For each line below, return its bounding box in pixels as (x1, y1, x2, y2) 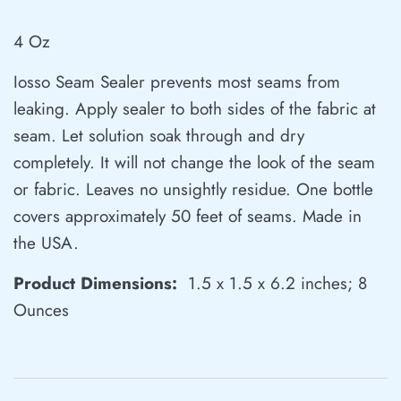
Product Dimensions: (13, 271, 177, 296)
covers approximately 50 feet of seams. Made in (13, 204, 362, 229)
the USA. (13, 231, 79, 256)
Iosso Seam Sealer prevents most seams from (13, 70, 340, 95)
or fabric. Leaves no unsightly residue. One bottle (13, 177, 373, 202)
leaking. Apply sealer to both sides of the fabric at (13, 97, 376, 122)
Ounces (13, 298, 69, 323)
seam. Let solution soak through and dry (13, 124, 304, 149)
